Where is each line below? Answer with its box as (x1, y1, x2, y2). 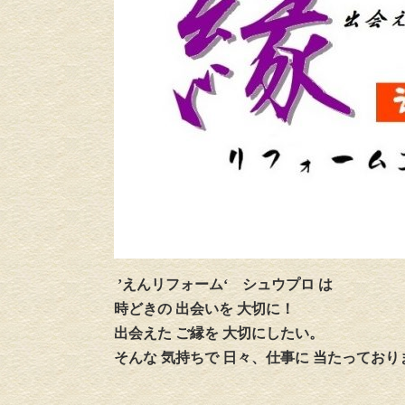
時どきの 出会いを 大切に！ (114, 301, 295, 316)
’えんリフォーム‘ (114, 277, 242, 292)
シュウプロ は (242, 277, 333, 292)
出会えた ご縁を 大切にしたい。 (114, 325, 324, 341)
